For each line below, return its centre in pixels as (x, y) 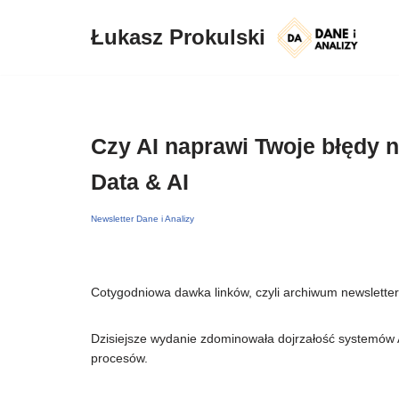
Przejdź (34, 47)
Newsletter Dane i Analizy (142, 218)
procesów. (119, 358)
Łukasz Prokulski (178, 37)
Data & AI (140, 181)
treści (28, 86)
